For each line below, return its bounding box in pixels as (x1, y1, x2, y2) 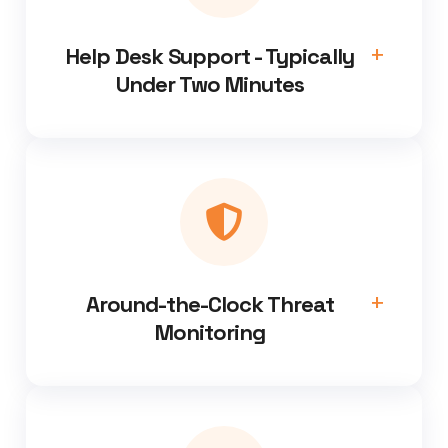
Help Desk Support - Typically (66, 42, 354, 71)
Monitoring (155, 318, 265, 347)
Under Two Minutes (116, 70, 304, 99)
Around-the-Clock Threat (86, 290, 334, 319)
